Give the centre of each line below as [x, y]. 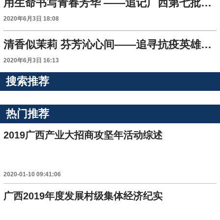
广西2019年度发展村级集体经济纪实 [83, 196]
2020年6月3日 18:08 [31, 19]
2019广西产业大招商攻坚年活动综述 [83, 135]
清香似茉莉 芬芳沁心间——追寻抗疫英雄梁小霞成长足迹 [206, 45]
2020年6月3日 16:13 [31, 61]
